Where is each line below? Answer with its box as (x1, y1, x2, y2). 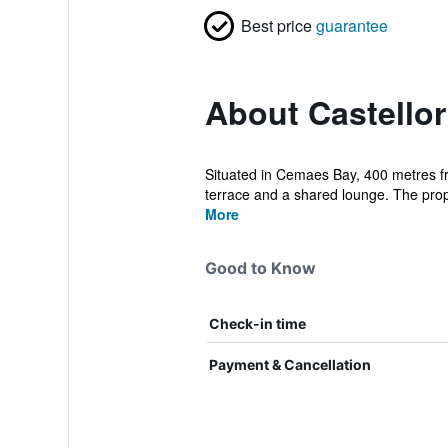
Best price (240, 14, 312, 37)
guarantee (315, 14, 388, 37)
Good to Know (204, 258, 316, 278)
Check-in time (208, 315, 306, 332)
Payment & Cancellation (208, 356, 371, 373)
